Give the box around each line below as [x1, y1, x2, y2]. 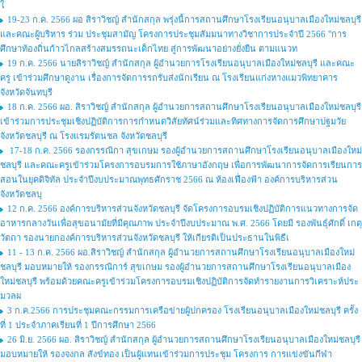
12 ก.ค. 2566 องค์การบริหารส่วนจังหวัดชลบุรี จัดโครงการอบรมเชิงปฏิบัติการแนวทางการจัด [7, 204, 358, 213]
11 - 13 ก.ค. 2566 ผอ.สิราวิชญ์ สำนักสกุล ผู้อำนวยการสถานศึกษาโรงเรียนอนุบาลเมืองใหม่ [7, 247, 355, 257]
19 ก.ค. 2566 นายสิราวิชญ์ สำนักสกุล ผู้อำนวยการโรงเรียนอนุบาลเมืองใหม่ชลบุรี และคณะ [7, 58, 355, 68]
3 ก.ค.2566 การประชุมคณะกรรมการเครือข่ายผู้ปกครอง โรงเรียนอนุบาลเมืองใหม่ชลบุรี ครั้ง [7, 305, 358, 315]
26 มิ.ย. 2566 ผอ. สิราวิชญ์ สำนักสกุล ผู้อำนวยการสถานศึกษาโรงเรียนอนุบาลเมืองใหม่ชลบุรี [7, 335, 360, 344]
